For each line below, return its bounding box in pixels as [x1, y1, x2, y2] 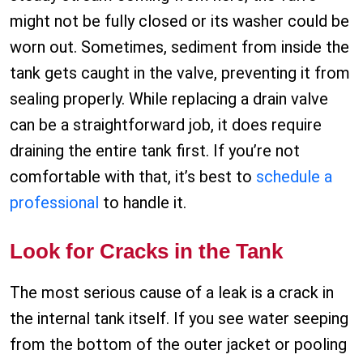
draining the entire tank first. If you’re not [10, 141, 300, 161]
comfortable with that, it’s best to [10, 167, 256, 187]
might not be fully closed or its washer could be [10, 11, 349, 32]
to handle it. [99, 193, 186, 213]
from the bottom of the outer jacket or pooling [10, 335, 347, 355]
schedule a [256, 167, 332, 187]
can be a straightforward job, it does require [10, 115, 322, 135]
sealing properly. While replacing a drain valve [10, 89, 328, 109]
